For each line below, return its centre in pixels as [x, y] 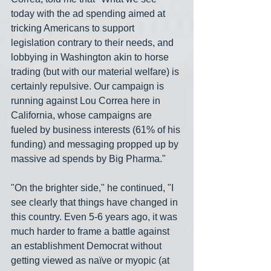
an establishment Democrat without [87, 246]
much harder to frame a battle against [91, 232]
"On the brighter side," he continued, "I [93, 188]
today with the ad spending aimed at [89, 14]
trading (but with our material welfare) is [96, 72]
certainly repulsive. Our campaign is [89, 87]
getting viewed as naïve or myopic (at [91, 261]
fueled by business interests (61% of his [97, 130]
